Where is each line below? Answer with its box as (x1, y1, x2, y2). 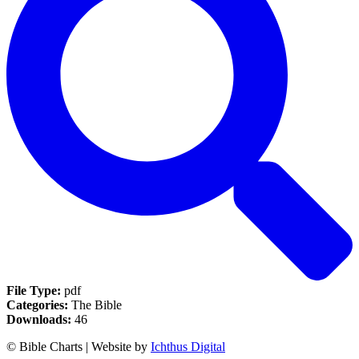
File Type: (6, 283, 64, 297)
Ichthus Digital (151, 339, 225, 353)
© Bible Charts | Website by (6, 339, 151, 353)
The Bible (71, 297, 122, 312)
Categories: (6, 297, 71, 312)
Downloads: (6, 312, 75, 326)
